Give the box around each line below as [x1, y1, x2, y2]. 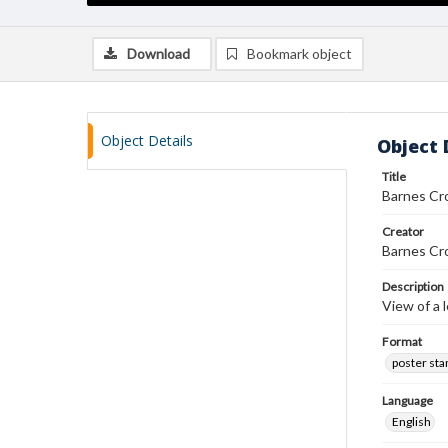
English [392, 414, 431, 429]
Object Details [101, 131, 193, 150]
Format [382, 334, 422, 349]
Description [382, 279, 444, 294]
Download [127, 45, 190, 62]
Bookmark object [247, 45, 352, 62]
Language [382, 393, 433, 408]
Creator [382, 224, 424, 239]
